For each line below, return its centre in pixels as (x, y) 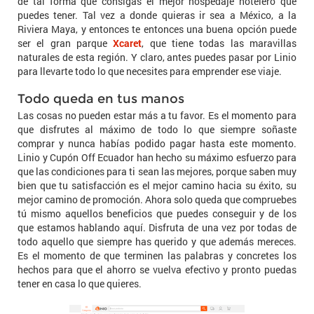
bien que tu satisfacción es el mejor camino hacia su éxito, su (157, 186)
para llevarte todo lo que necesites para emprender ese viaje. (150, 71)
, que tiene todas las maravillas (219, 43)
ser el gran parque (66, 43)
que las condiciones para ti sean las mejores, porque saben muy (157, 172)
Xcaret (128, 43)
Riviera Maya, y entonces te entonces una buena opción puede (157, 29)
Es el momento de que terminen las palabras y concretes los (157, 256)
